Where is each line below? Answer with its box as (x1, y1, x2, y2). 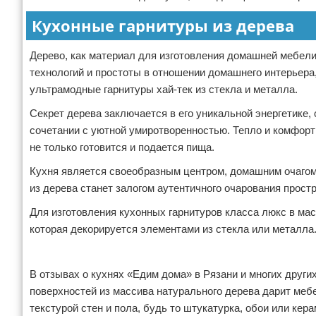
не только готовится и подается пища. (30, 141, 214, 153)
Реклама (30, 247, 59, 257)
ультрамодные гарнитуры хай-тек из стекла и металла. (30, 83, 298, 95)
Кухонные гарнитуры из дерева (32, 15, 294, 36)
